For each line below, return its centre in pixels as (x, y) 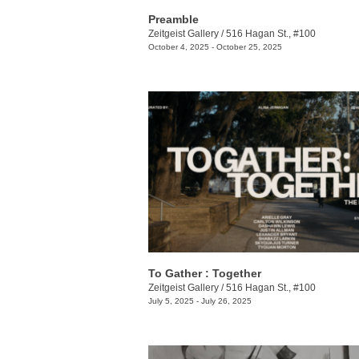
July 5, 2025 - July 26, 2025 (200, 301)
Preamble (173, 20)
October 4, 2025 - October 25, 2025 (215, 47)
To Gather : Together (205, 273)
